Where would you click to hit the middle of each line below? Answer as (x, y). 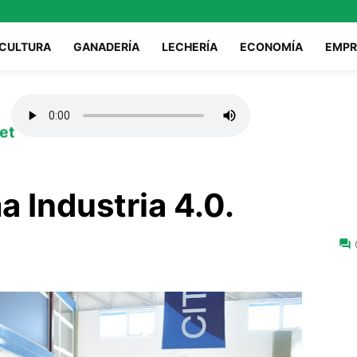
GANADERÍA (106, 46)
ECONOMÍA (271, 46)
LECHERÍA (190, 46)
